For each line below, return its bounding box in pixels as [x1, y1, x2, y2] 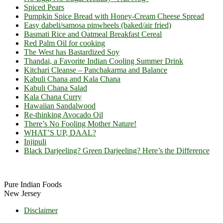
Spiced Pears [24, 2, 64, 11]
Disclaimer [24, 206, 58, 215]
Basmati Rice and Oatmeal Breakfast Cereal [24, 29, 162, 38]
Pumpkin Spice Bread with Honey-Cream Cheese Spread [24, 11, 204, 20]
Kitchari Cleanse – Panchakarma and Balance [24, 65, 167, 74]
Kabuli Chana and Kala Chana [24, 74, 120, 83]
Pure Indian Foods [4, 180, 62, 189]
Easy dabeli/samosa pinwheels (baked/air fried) [24, 20, 171, 29]
